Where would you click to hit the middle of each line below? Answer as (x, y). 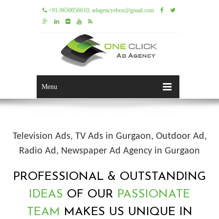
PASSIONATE (152, 195)
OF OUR (90, 195)
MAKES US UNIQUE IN (128, 212)
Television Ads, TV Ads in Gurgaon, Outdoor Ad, (109, 136)
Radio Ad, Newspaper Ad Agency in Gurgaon (109, 151)
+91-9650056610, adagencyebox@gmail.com (100, 10)
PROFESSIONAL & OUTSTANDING (109, 177)
